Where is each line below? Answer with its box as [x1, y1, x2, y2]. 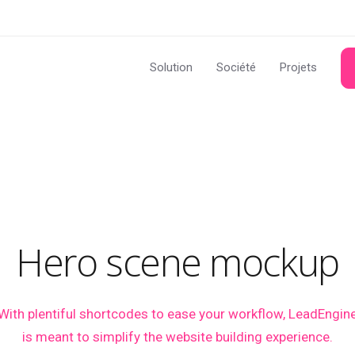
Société [216, 60, 256, 74]
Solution [150, 60, 193, 74]
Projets [280, 60, 317, 74]
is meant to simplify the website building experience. [21, 329, 333, 345]
